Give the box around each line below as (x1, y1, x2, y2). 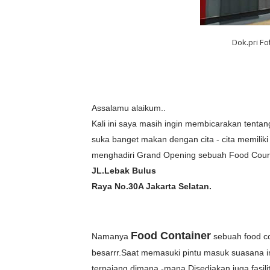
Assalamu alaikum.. (92, 103, 166, 113)
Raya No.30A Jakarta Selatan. (92, 181, 212, 191)
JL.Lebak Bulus (92, 166, 156, 175)
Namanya (92, 231, 131, 241)
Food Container (131, 230, 211, 242)
